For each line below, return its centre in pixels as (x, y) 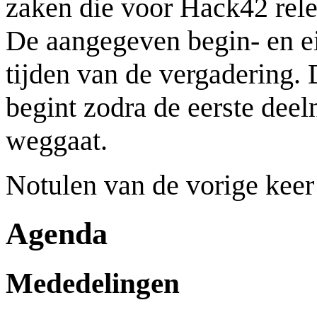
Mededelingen (93, 283)
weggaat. (57, 140)
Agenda (57, 234)
